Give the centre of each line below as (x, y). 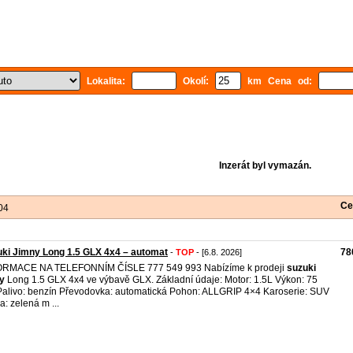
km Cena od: (280, 81)
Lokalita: (106, 81)
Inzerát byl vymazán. (265, 165)
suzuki (301, 268)
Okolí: (196, 81)
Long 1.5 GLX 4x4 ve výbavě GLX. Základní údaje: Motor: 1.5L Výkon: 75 (161, 280)
